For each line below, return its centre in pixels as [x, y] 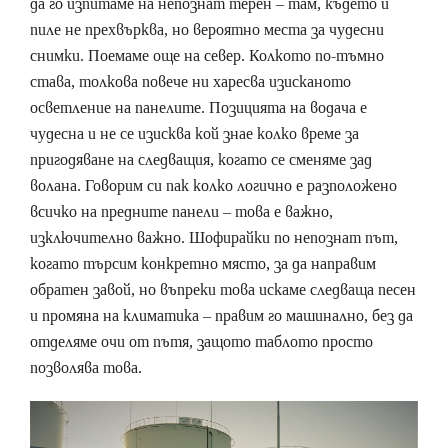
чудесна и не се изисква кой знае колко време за [194, 134]
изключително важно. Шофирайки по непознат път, [214, 238]
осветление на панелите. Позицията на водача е [198, 108]
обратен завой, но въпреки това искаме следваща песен [223, 290]
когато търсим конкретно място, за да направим [203, 264]
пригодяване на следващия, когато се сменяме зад [201, 160]
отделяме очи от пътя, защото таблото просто [201, 342]
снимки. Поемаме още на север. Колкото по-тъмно [207, 56]
